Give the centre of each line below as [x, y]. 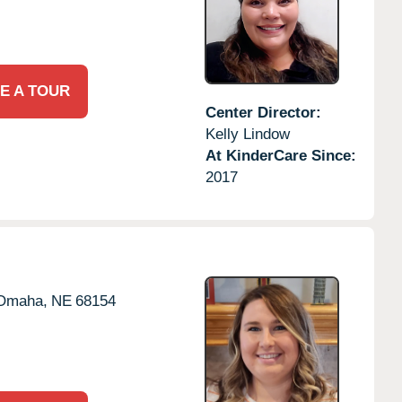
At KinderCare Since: [280, 155]
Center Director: [263, 112]
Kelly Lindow [247, 134]
